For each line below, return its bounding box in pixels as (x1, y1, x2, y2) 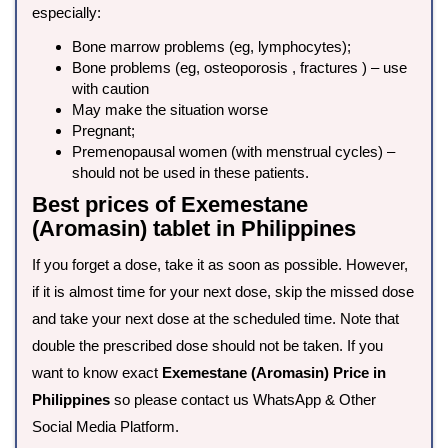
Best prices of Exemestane (32, 192, 308, 218)
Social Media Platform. (32, 418, 179, 436)
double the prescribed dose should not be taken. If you (32, 337, 383, 355)
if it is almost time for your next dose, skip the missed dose (32, 283, 414, 301)
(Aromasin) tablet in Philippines (32, 216, 356, 242)
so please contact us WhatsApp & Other (110, 391, 376, 409)
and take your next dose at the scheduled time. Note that (32, 310, 399, 328)
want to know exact (32, 364, 162, 382)
